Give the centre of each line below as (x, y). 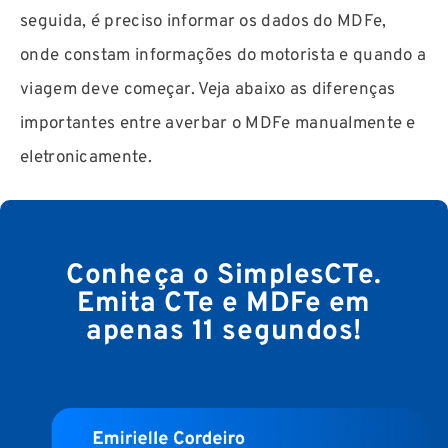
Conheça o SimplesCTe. (224, 276)
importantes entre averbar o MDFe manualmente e (218, 123)
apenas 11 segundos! (224, 332)
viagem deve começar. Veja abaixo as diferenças (208, 89)
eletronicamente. (86, 157)
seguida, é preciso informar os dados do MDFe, (203, 21)
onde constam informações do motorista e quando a (223, 55)
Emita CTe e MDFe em (224, 304)
